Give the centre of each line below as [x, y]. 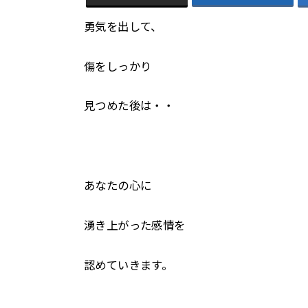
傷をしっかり [118, 66]
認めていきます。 [129, 265]
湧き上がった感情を [135, 225]
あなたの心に [118, 186]
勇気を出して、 [123, 26]
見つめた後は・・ [129, 106]
